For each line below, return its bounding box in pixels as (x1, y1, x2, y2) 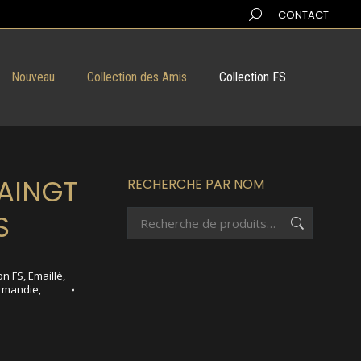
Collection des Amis (86, 69, 187, 85)
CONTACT (278, 6, 329, 23)
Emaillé (27, 268, 63, 283)
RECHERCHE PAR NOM (127, 175, 264, 193)
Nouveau (10, 69, 55, 85)
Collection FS (218, 69, 286, 85)
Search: (248, 6, 288, 22)
